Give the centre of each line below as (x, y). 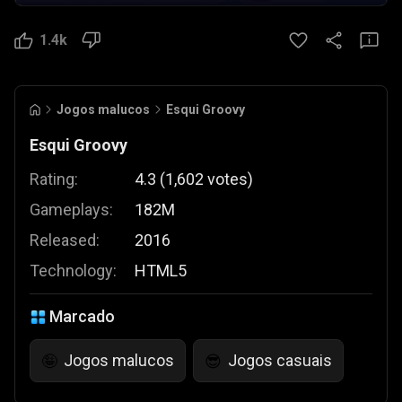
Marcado (82, 316)
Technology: (73, 271)
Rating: (54, 179)
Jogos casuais (280, 360)
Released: (65, 240)
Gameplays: (71, 210)
